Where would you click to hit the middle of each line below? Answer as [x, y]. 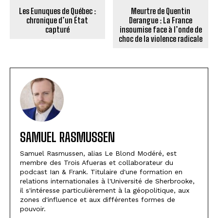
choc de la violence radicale [161, 38]
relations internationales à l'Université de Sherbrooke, [107, 181]
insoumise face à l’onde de [161, 29]
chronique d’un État [57, 20]
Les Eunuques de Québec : [57, 11]
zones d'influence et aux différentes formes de [98, 199]
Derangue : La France [161, 20]
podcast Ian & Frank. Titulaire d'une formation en [101, 172]
